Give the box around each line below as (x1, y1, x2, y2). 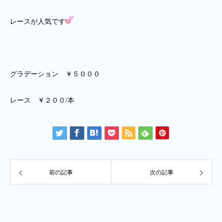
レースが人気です (10, 18, 65, 25)
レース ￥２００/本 (10, 97, 74, 104)
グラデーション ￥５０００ (10, 70, 100, 78)
